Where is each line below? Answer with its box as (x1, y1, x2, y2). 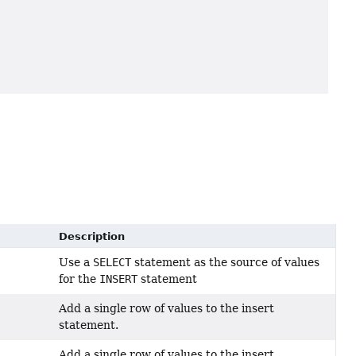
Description (59, 230, 126, 242)
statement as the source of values (131, 255, 320, 269)
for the (59, 272, 100, 285)
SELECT (93, 255, 132, 269)
